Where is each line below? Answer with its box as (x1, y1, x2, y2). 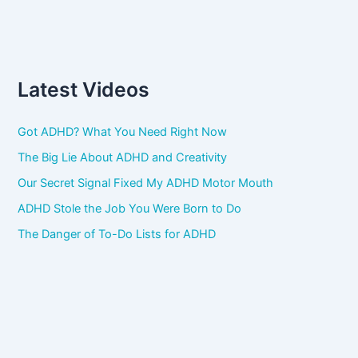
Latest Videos (18, 77, 150, 101)
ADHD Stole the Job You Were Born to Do (18, 201, 242, 217)
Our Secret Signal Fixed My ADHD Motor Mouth (18, 176, 274, 191)
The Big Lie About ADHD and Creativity (18, 150, 228, 165)
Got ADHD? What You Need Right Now (18, 125, 228, 140)
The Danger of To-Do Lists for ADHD (18, 227, 217, 242)
